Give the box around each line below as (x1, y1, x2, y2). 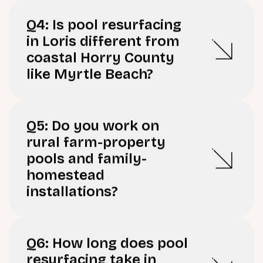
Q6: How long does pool (26, 229, 188, 246)
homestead (26, 161, 104, 178)
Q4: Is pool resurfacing (26, 11, 181, 28)
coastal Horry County (26, 43, 174, 60)
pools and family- (26, 144, 147, 161)
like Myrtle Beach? (26, 60, 153, 77)
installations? (26, 177, 118, 194)
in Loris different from (26, 27, 180, 44)
